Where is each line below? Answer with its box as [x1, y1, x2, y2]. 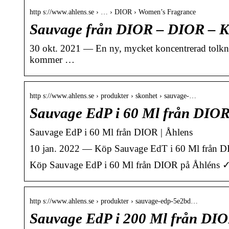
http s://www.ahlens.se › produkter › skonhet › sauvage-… [30, 92, 196, 100]
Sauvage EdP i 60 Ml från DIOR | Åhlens [30, 127, 193, 138]
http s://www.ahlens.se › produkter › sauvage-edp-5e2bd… [30, 197, 198, 205]
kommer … [30, 54, 75, 65]
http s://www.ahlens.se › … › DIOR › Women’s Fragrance [30, 8, 196, 16]
